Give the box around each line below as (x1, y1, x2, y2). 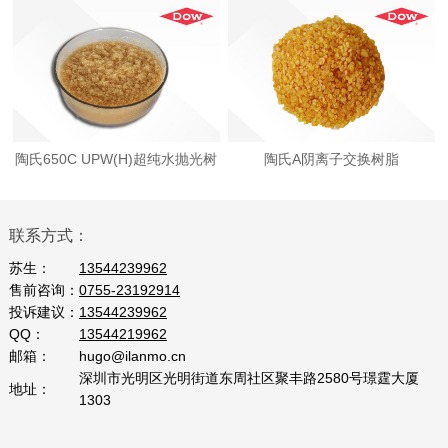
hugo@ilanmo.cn (78, 348, 186, 365)
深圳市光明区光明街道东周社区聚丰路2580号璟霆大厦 (78, 370, 419, 387)
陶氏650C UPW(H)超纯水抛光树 (15, 150, 218, 167)
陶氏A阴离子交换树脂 (264, 150, 399, 167)
